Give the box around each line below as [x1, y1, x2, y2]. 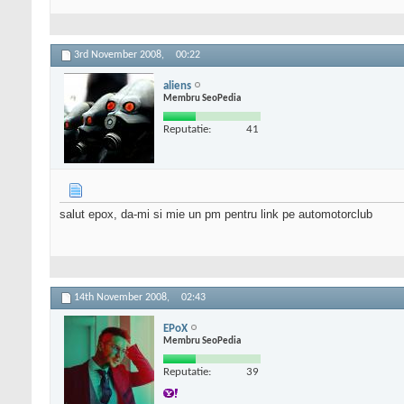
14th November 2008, [74, 292, 172, 304]
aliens [163, 79, 191, 92]
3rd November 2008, [74, 50, 167, 61]
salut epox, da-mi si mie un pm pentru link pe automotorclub [60, 207, 372, 222]
